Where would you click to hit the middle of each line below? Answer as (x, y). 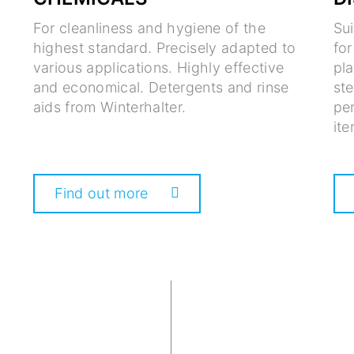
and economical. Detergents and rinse (161, 88)
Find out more (101, 194)
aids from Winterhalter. (109, 107)
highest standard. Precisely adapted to (164, 48)
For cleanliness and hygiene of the (149, 28)
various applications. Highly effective (158, 68)
